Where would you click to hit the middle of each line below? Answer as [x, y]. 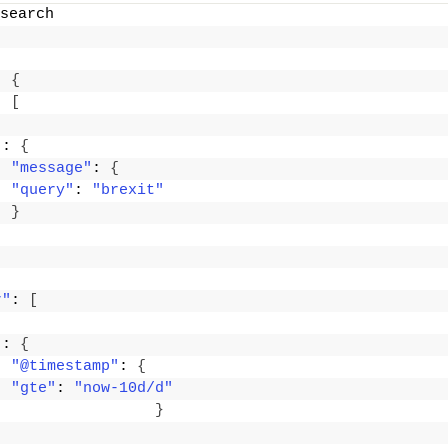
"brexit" [128, 191]
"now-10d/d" [123, 389]
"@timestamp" [65, 367]
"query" [42, 191]
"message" [51, 169]
